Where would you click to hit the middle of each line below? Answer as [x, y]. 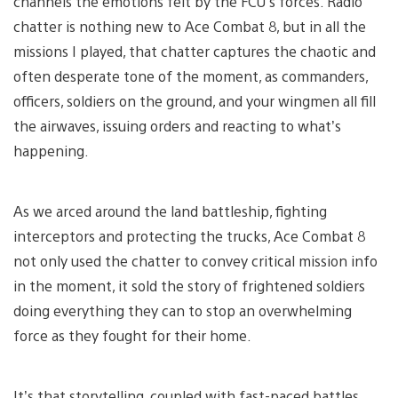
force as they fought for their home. [132, 336]
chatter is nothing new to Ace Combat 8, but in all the [190, 27]
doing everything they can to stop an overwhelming [183, 311]
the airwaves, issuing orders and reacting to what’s [177, 126]
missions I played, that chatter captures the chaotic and [195, 52]
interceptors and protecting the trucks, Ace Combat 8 [189, 236]
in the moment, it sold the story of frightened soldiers [189, 286]
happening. [51, 151]
